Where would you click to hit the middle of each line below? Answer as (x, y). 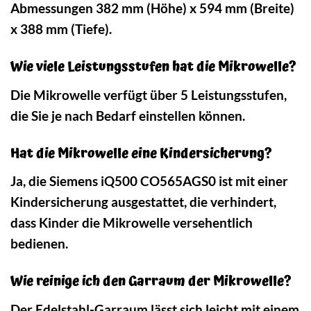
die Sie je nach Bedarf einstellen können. (128, 115)
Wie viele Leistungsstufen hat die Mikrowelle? (153, 67)
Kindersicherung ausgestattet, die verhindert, (143, 202)
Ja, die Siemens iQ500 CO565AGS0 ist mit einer (149, 181)
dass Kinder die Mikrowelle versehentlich (132, 223)
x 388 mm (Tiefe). (61, 29)
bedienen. (39, 244)
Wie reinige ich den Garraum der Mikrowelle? (151, 282)
